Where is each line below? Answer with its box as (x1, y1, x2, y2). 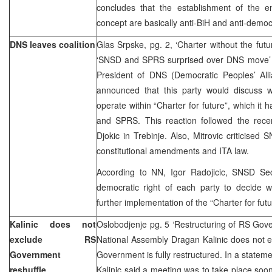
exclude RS (10, 233, 96, 245)
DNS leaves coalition (10, 38, 95, 50)
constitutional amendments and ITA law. (97, 144, 249, 157)
